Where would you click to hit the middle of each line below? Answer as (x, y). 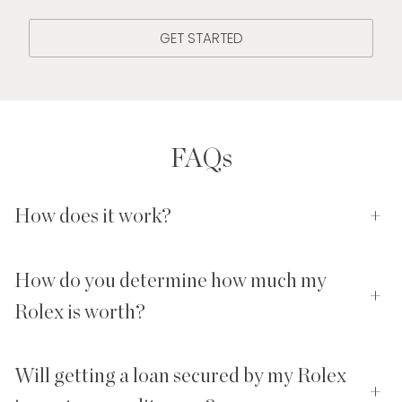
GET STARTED (201, 38)
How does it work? (93, 217)
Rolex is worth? (80, 312)
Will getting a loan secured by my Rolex (180, 376)
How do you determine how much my (170, 280)
